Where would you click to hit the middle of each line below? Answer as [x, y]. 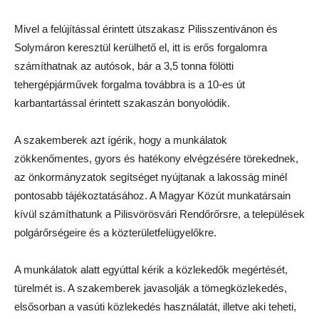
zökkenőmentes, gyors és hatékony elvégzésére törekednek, [156, 159]
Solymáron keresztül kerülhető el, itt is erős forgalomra [141, 48]
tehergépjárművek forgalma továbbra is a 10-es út [130, 85]
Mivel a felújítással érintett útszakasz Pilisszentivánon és [146, 29]
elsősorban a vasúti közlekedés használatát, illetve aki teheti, [155, 307]
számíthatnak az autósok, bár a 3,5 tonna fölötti [124, 66]
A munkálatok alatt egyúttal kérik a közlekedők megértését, [151, 270]
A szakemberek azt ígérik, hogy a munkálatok [121, 140]
